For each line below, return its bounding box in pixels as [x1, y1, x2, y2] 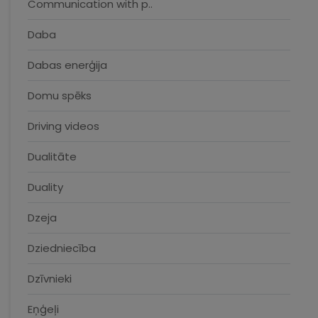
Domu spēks [28, 88, 92, 103]
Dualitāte [28, 149, 77, 164]
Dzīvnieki [28, 271, 72, 286]
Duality [28, 180, 63, 194]
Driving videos [28, 119, 99, 133]
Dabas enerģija [28, 57, 107, 72]
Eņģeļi [28, 302, 59, 317]
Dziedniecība [28, 241, 96, 256]
